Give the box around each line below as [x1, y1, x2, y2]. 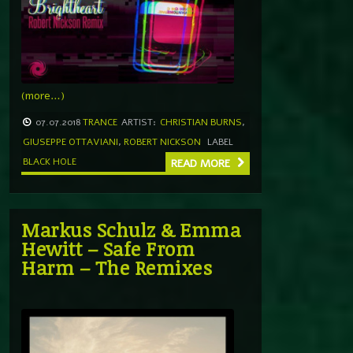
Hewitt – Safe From [21, 235, 195, 262]
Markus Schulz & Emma [21, 216, 240, 243]
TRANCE [83, 115, 117, 128]
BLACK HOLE [23, 154, 76, 168]
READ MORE [171, 155, 233, 171]
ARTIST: [121, 115, 156, 128]
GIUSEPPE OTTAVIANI [23, 135, 118, 148]
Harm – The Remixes [21, 254, 212, 281]
